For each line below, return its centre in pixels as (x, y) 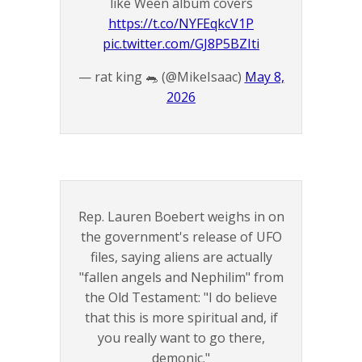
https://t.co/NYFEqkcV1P (181, 24)
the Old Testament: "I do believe (181, 298)
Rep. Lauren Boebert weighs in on (181, 217)
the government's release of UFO (181, 237)
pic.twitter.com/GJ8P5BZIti (181, 44)
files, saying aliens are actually (181, 257)
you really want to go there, (181, 338)
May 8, (264, 77)
